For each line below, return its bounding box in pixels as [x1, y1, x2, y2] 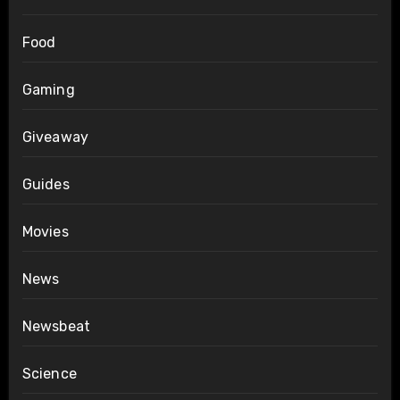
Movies [21, 222, 69, 240]
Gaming [21, 80, 75, 98]
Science [21, 364, 77, 382]
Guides [21, 175, 70, 193]
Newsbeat [21, 317, 91, 335]
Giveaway [21, 128, 89, 146]
